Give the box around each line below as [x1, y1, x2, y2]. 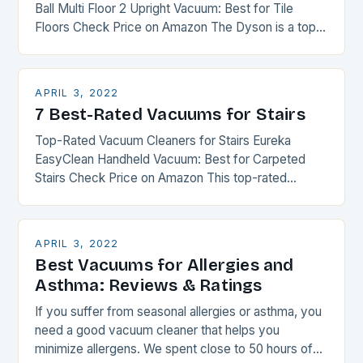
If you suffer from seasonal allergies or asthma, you [35, 304, 322, 320]
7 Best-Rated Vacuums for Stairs [35, 105, 305, 126]
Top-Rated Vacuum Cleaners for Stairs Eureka [35, 133, 292, 149]
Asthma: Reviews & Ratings [35, 275, 263, 297]
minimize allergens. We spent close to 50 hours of [35, 341, 314, 357]
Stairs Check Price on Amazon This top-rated [35, 170, 288, 186]
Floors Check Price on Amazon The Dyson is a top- [35, 19, 322, 36]
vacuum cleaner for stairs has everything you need [35, 189, 319, 205]
